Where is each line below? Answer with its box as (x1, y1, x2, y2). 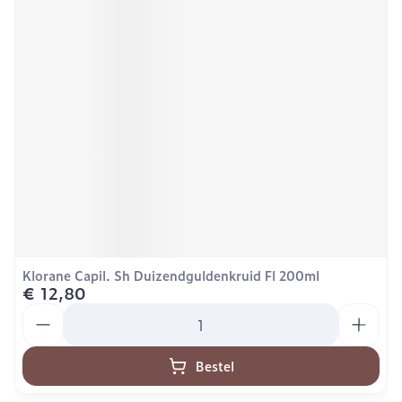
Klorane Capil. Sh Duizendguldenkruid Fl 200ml (22, 266, 319, 284)
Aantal (22, 301, 68, 322)
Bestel (195, 356, 234, 375)
